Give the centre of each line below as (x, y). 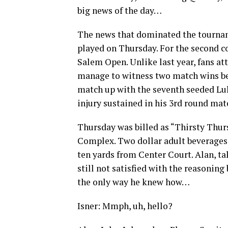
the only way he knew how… (134, 182)
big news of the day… (120, 10)
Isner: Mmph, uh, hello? (125, 206)
